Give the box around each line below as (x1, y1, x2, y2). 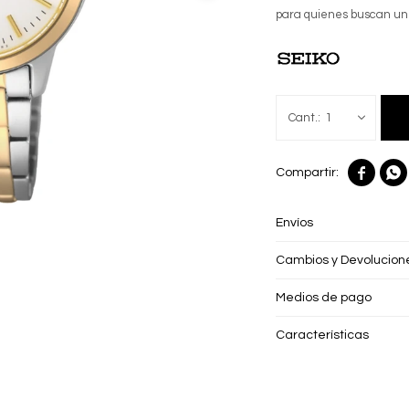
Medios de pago (276, 290, 372, 304)
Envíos (276, 215, 314, 229)
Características (276, 328, 370, 341)
